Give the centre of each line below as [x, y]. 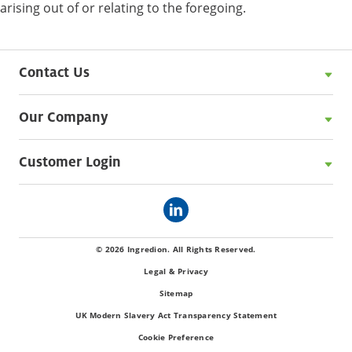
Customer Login [70, 162]
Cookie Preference [176, 337]
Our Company [64, 117]
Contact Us [54, 72]
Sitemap [176, 293]
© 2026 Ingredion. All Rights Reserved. [176, 249]
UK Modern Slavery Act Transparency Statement [176, 315]
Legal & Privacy [176, 271]
